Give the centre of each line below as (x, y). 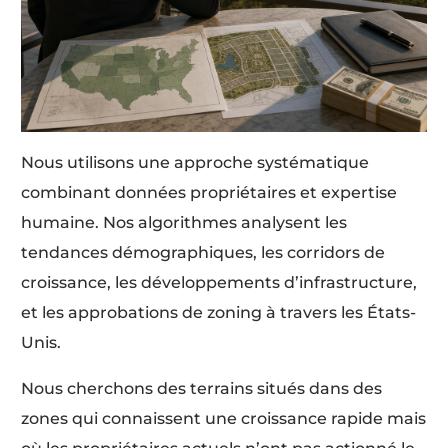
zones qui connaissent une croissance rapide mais (224, 419)
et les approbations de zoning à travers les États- (219, 313)
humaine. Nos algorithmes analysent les (184, 223)
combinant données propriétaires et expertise (209, 193)
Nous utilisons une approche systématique (195, 163)
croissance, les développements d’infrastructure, (219, 283)
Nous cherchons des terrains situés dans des (202, 389)
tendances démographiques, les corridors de (203, 253)
